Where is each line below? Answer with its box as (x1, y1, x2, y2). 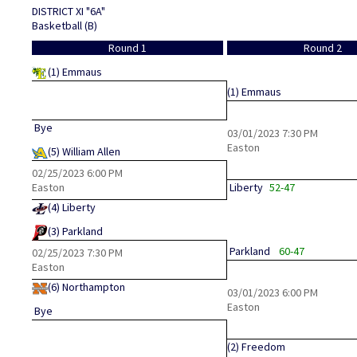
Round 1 (108, 41, 147, 55)
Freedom (241, 339, 285, 354)
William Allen (62, 144, 120, 159)
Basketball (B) (32, 18, 97, 33)
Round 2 (304, 41, 343, 55)
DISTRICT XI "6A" (32, 4, 105, 18)
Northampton (62, 280, 125, 294)
